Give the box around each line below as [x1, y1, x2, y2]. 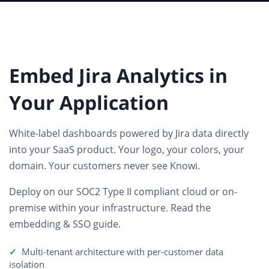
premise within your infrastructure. [9, 201, 171, 215]
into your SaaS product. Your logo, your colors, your [9, 143, 244, 157]
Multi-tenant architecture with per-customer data [22, 246, 223, 258]
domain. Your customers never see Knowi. [9, 159, 200, 173]
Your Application [9, 89, 169, 116]
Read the [171, 201, 211, 215]
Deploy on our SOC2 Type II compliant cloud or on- [9, 185, 237, 199]
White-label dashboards [9, 127, 117, 141]
